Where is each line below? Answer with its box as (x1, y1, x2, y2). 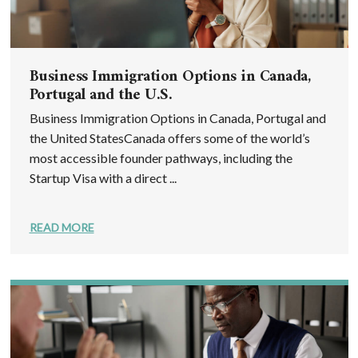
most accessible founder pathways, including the (29, 149, 292, 165)
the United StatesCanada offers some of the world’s (29, 129, 310, 145)
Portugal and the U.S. (29, 81, 172, 109)
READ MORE (29, 220, 94, 234)
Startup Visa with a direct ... (29, 169, 177, 185)
